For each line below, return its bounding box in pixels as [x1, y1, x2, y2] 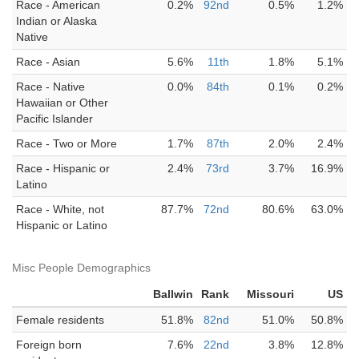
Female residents [16, 313, 104, 326]
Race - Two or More [16, 137, 117, 150]
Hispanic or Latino [16, 219, 107, 232]
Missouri [247, 288, 294, 301]
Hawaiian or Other [16, 96, 108, 109]
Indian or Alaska [16, 14, 97, 27]
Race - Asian [16, 55, 80, 68]
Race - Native [16, 80, 85, 93]
